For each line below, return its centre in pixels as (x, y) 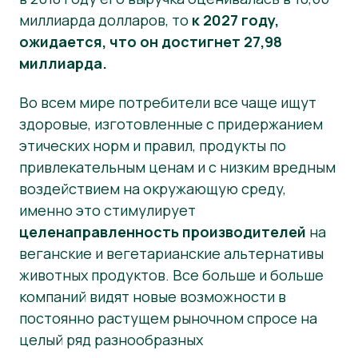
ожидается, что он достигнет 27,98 (151, 42)
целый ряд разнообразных (111, 339)
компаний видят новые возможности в (153, 296)
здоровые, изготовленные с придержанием (171, 123)
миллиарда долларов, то (105, 20)
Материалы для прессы (117, 29)
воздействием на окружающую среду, (153, 188)
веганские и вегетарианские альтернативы (171, 253)
